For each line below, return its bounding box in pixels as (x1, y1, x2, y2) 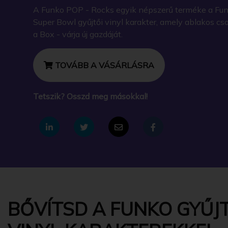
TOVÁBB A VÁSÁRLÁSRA (53, 60, 154, 70)
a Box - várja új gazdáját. (33, 28, 123, 39)
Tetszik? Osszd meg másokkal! (33, 91, 148, 101)
